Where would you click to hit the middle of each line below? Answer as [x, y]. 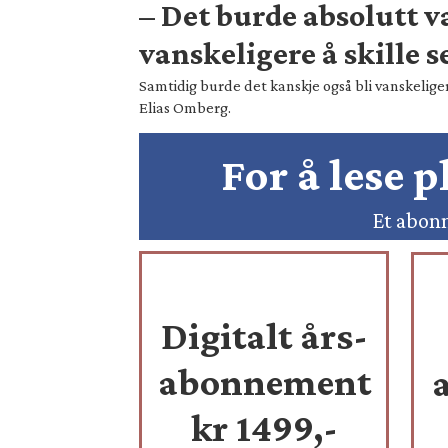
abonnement [265, 382]
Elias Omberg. [185, 107]
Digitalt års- [264, 336]
